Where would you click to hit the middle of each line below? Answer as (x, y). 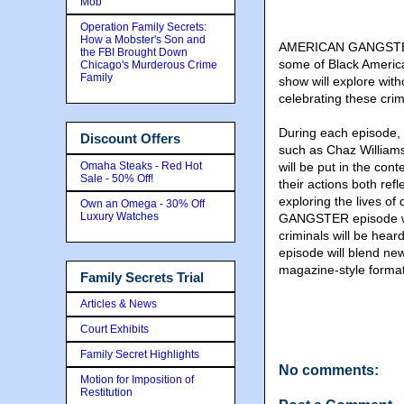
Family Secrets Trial (142, 277)
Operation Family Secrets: (143, 27)
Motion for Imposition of (137, 380)
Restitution (106, 392)
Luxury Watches (119, 216)
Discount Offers (130, 138)
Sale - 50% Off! (117, 178)
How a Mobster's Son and (143, 40)
